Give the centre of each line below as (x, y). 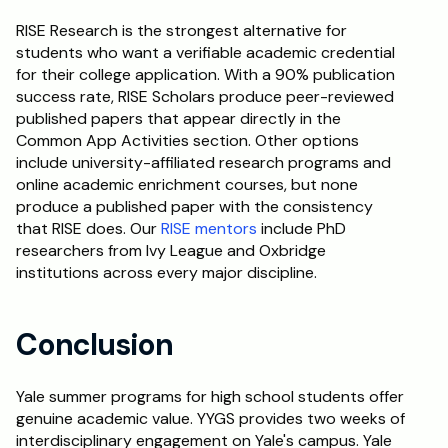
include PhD (301, 228)
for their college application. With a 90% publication (205, 74)
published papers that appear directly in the (178, 118)
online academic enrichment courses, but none (187, 184)
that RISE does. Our (88, 228)
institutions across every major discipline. (166, 272)
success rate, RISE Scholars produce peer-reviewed (205, 96)
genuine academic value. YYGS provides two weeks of (210, 418)
